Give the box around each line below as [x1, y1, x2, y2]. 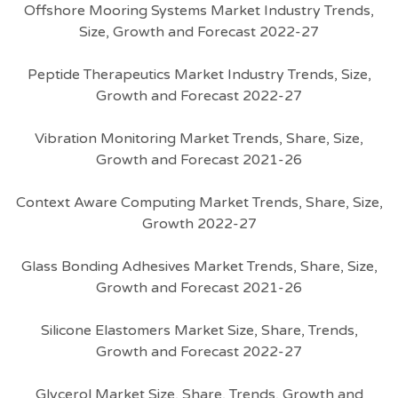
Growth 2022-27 [141, 215, 257, 233]
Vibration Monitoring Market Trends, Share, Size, [35, 130, 363, 147]
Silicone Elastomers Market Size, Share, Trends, [40, 322, 358, 339]
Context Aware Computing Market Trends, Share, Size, [15, 194, 383, 211]
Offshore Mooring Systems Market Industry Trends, [24, 2, 374, 20]
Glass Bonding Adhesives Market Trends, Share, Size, [20, 258, 378, 275]
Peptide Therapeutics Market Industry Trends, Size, [27, 66, 371, 84]
